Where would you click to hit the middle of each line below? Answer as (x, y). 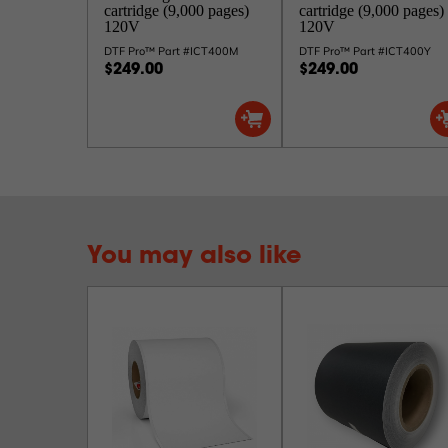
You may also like (194, 257)
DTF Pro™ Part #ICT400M (171, 51)
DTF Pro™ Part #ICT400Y (365, 51)
